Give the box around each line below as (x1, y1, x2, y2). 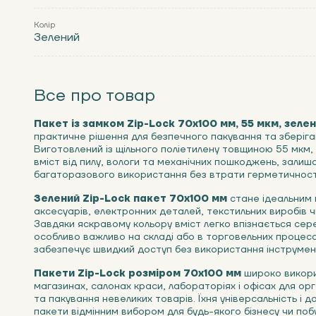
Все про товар (34, 85, 155, 107)
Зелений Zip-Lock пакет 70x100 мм (34, 193, 227, 205)
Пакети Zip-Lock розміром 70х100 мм (34, 267, 241, 280)
